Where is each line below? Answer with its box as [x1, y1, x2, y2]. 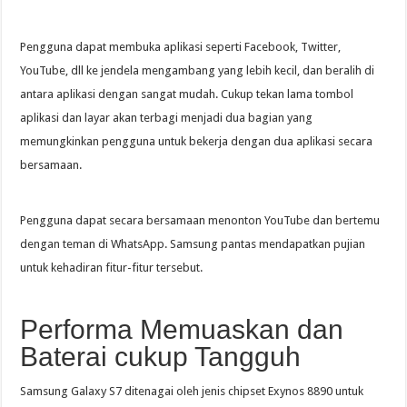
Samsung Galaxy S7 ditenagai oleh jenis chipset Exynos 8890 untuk [20, 384, 364, 399]
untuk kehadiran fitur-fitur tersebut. [20, 261, 203, 275]
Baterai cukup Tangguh [20, 342, 302, 372]
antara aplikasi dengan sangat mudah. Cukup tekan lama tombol [20, 87, 354, 102]
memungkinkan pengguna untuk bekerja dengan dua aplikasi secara [20, 134, 373, 149]
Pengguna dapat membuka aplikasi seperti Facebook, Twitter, [20, 40, 342, 55]
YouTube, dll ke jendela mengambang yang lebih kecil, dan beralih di [20, 64, 375, 78]
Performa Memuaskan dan [20, 314, 344, 345]
